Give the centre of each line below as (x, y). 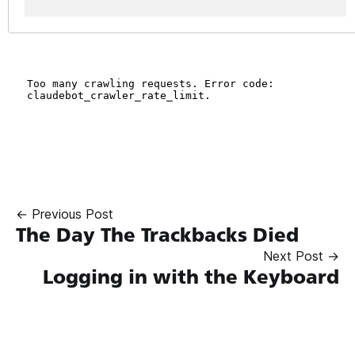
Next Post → (301, 256)
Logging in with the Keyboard (191, 277)
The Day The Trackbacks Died (157, 235)
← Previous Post (65, 214)
